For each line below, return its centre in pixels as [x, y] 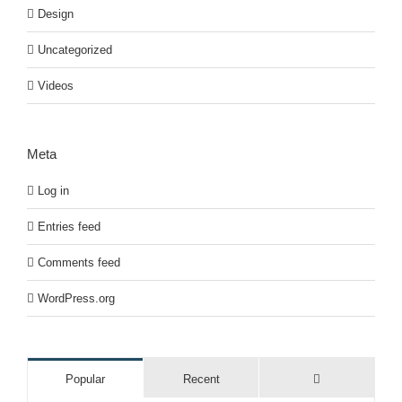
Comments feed [79, 263]
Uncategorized [75, 50]
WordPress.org [76, 299]
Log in [53, 191]
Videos [56, 86]
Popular [85, 380]
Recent [201, 380]
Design [56, 14]
